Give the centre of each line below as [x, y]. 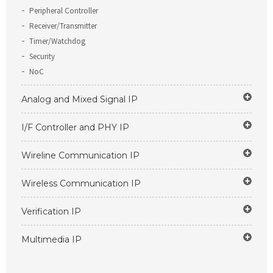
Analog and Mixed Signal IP [80, 99]
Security [42, 56]
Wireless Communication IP [81, 183]
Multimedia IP [51, 239]
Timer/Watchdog [57, 41]
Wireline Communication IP [80, 155]
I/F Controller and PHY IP [75, 127]
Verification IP [51, 211]
